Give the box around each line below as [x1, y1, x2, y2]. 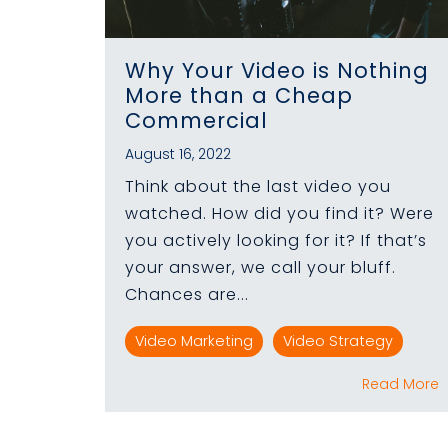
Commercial [125, 105, 268, 135]
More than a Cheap [125, 80, 353, 110]
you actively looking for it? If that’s [125, 228, 427, 252]
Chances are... [125, 282, 249, 306]
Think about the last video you [125, 174, 391, 198]
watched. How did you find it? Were [125, 201, 434, 225]
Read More [362, 373, 439, 394]
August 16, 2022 [125, 143, 231, 164]
